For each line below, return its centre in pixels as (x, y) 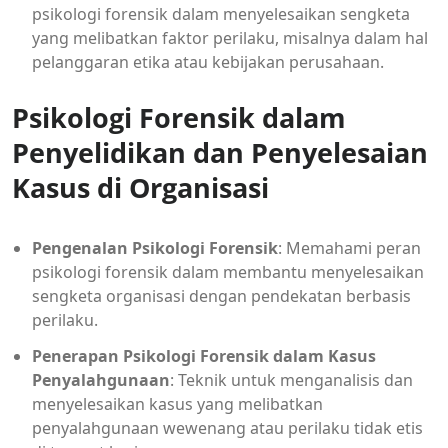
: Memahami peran (349, 247)
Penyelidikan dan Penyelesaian (220, 152)
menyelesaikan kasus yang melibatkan (177, 403)
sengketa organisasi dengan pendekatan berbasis (221, 295)
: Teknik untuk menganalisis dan (291, 379)
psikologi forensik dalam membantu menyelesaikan (228, 271)
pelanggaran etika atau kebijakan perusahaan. (208, 61)
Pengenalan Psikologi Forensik (155, 247)
